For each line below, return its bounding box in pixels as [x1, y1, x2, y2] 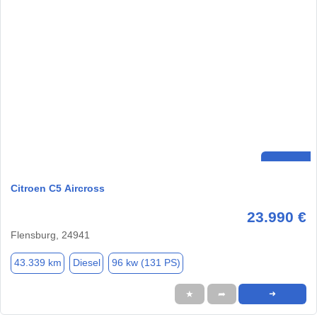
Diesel [72, 257, 100, 269]
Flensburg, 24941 [11, 229, 90, 241]
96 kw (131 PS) [111, 257, 180, 269]
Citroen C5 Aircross [11, 182, 105, 194]
